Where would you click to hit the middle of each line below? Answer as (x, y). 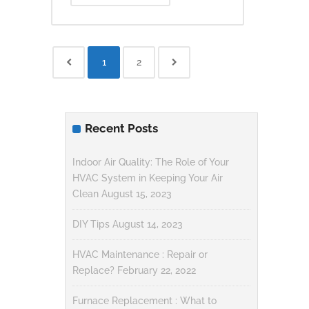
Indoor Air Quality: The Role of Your (151, 162)
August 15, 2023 (137, 194)
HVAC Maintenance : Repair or (140, 255)
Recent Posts (121, 128)
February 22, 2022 (157, 270)
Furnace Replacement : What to (144, 301)
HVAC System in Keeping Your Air (148, 178)
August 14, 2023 (148, 224)
